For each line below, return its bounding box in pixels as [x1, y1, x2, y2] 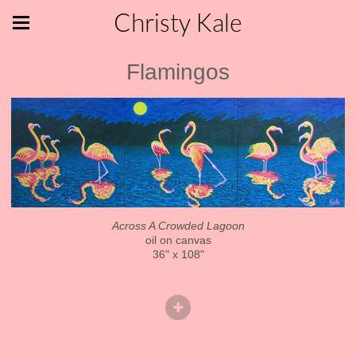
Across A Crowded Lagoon [111, 219, 245, 232]
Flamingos [126, 60, 230, 84]
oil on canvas [145, 233, 211, 246]
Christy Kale [114, 8, 242, 37]
